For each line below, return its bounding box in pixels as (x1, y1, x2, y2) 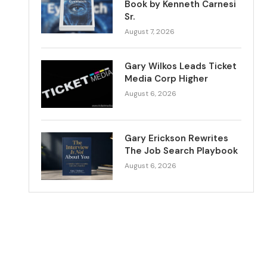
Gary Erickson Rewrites (125, 132, 229, 144)
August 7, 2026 (125, 26, 175, 36)
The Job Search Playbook (125, 144, 238, 157)
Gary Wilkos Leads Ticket (125, 60, 237, 72)
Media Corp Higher (125, 72, 209, 85)
